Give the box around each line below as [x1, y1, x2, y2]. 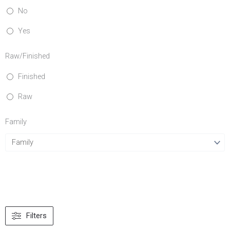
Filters [26, 211, 47, 221]
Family [5, 117, 27, 126]
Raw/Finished [5, 51, 50, 61]
